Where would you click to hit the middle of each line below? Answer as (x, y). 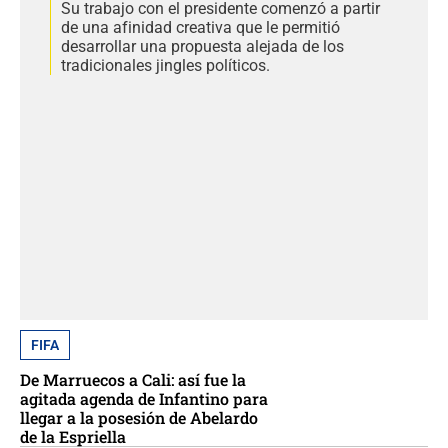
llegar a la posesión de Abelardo (139, 418)
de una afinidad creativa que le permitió (200, 27)
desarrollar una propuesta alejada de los (202, 46)
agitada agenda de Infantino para (144, 399)
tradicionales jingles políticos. (165, 65)
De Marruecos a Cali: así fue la (133, 380)
